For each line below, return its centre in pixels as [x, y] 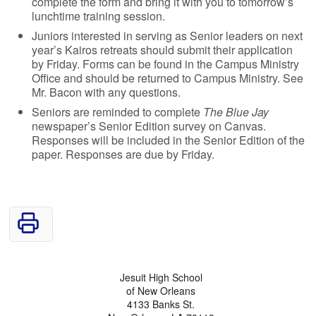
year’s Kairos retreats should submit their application [163, 49]
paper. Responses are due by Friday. [123, 154]
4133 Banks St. [161, 304]
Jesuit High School [161, 277]
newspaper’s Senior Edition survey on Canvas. [149, 126]
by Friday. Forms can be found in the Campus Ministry [166, 63]
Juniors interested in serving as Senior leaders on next [168, 35]
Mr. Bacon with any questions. [107, 92]
